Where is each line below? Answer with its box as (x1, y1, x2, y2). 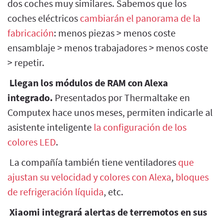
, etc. (104, 185, 123, 198)
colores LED (7, 135, 56, 148)
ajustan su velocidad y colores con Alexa (7, 170, 171, 183)
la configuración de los (94, 120, 186, 133)
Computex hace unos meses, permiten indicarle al (7, 106, 213, 118)
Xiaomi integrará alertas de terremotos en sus (9, 205, 207, 218)
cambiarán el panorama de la (80, 11, 200, 24)
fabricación (7, 26, 54, 39)
